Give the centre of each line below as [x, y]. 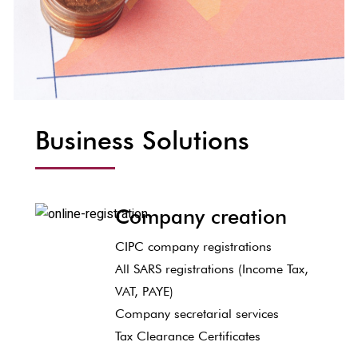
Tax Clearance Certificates [187, 336]
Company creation [201, 216]
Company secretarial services [197, 314]
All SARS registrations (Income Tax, [211, 269]
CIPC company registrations [193, 247]
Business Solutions [142, 140]
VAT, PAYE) [144, 291]
